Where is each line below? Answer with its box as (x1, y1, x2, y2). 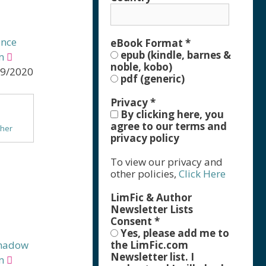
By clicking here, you (118, 107, 224, 121)
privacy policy (110, 131, 179, 145)
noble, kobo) (110, 60, 172, 74)
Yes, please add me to (118, 226, 229, 240)
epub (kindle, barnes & (118, 48, 231, 62)
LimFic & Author (110, 191, 192, 204)
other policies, (110, 167, 179, 180)
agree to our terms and (110, 119, 227, 133)
